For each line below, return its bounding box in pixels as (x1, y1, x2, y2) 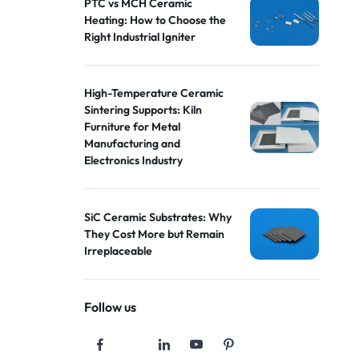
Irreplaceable (84, 243, 153, 258)
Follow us (84, 299, 137, 315)
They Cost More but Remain (84, 226, 225, 241)
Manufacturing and (84, 136, 181, 151)
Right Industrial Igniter (84, 29, 196, 44)
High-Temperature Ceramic (84, 86, 224, 100)
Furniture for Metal (84, 119, 181, 134)
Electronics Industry (84, 153, 184, 167)
